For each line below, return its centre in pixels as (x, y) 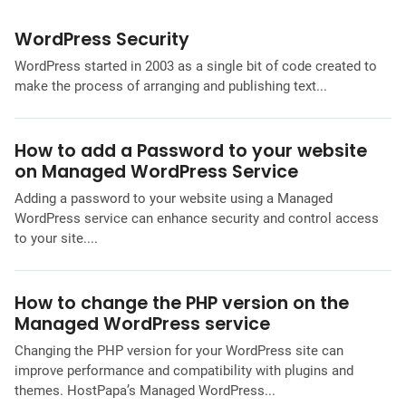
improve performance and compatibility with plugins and (184, 370)
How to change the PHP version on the (182, 304)
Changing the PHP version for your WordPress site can (179, 350)
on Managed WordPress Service (156, 172)
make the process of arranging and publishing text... (171, 87)
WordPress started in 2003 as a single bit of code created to (196, 67)
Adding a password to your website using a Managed (174, 199)
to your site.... (56, 239)
